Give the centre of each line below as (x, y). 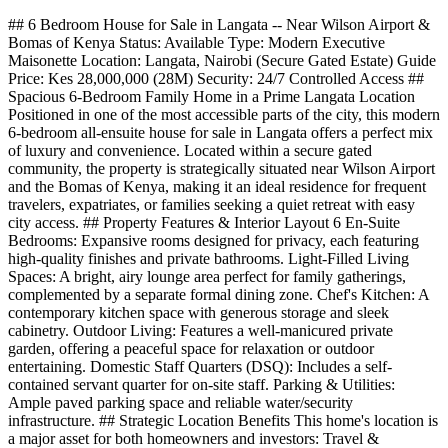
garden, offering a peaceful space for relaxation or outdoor (191, 348)
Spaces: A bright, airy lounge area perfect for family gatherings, (207, 276)
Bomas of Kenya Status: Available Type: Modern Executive (196, 42)
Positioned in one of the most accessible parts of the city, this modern (224, 114)
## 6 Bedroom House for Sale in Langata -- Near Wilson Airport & (219, 24)
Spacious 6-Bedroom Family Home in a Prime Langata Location (211, 96)
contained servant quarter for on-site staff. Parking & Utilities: (201, 384)
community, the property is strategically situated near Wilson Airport (221, 168)
